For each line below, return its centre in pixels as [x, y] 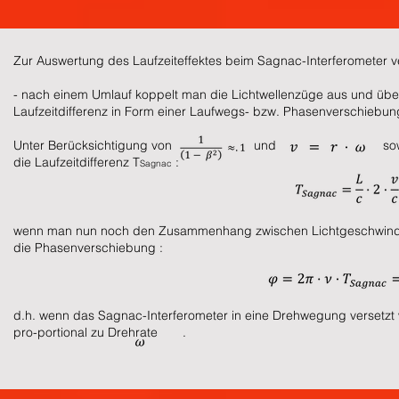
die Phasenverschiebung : [88, 248]
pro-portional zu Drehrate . [100, 332]
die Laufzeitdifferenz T [77, 162]
